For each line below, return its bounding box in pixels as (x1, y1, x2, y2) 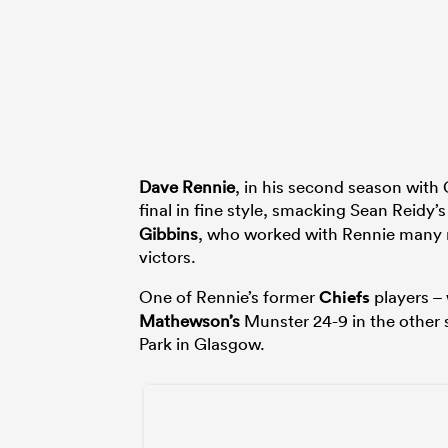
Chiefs (319, 285, 370, 308)
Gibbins (139, 222, 198, 244)
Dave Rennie (139, 175, 235, 197)
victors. (139, 245, 196, 267)
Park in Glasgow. (139, 332, 265, 354)
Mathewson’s (139, 309, 240, 331)
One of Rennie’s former (139, 285, 319, 307)
